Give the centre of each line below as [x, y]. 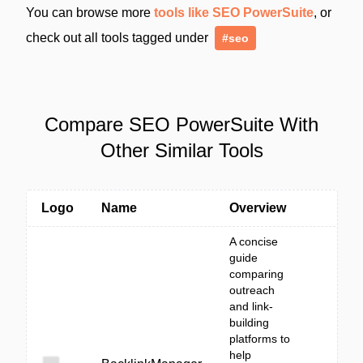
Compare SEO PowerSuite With [181, 124]
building [249, 322]
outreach [252, 290]
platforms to [260, 339]
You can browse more [90, 13]
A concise [254, 241]
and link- [251, 306]
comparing [256, 274]
